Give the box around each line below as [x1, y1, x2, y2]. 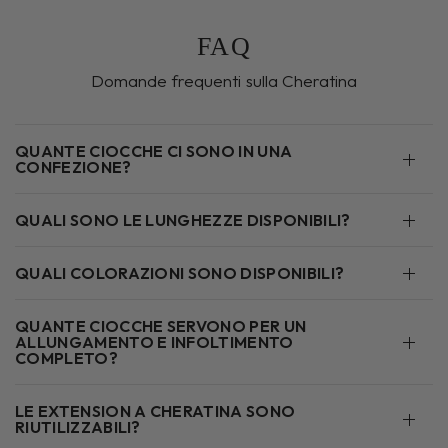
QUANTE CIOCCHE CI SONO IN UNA [15, 141, 293, 162]
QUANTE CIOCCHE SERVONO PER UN [15, 316, 307, 337]
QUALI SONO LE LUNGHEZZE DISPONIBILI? [15, 210, 351, 231]
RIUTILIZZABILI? [15, 417, 141, 438]
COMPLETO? [15, 348, 118, 369]
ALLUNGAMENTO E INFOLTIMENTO [15, 332, 294, 353]
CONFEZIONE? [15, 157, 132, 178]
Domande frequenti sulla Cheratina [91, 70, 357, 92]
